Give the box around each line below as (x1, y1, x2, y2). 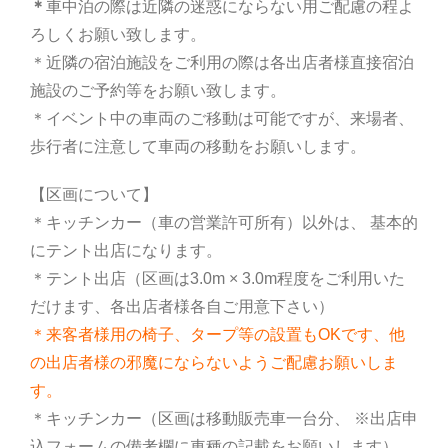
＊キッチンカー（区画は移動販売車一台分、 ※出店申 (30, 410, 418, 428)
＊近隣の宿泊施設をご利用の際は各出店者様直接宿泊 (30, 54, 414, 72)
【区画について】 (30, 186, 158, 204)
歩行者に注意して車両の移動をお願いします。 (30, 138, 366, 156)
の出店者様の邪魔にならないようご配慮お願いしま (30, 354, 398, 372)
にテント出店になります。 (30, 242, 222, 260)
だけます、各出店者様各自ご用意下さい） (30, 298, 334, 316)
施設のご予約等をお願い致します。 (30, 82, 286, 100)
